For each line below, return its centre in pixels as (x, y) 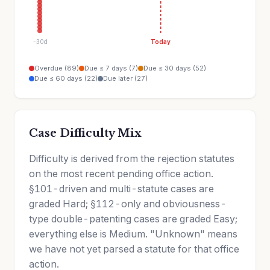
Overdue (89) (57, 68)
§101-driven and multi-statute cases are (121, 189)
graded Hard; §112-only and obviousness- (128, 204)
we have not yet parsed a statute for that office (134, 249)
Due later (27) (125, 78)
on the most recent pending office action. (121, 174)
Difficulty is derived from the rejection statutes (132, 159)
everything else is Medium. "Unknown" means (133, 234)
